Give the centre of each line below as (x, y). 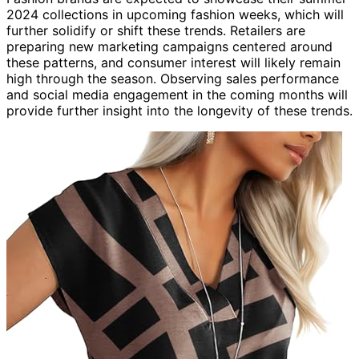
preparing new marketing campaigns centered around (169, 46)
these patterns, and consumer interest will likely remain (173, 62)
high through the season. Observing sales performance (173, 78)
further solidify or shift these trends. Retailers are (156, 30)
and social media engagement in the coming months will (177, 94)
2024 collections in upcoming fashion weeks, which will (175, 14)
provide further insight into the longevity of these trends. (179, 110)
